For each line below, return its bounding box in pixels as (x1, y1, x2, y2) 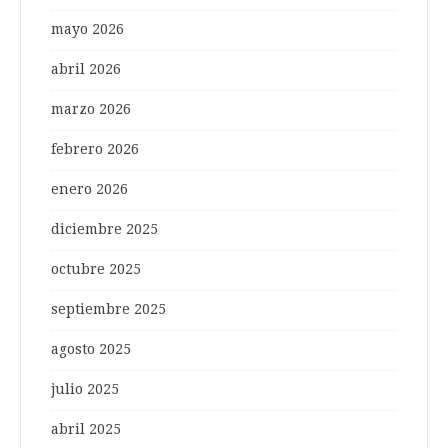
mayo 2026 (51, 21, 124, 38)
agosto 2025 (51, 341, 131, 358)
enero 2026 (51, 181, 128, 198)
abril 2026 (51, 61, 121, 78)
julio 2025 (51, 381, 119, 398)
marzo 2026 (51, 101, 131, 118)
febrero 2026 (51, 141, 139, 158)
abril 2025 (51, 421, 121, 438)
